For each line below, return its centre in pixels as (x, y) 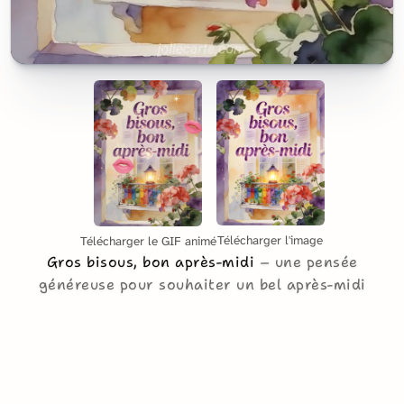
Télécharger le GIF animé (148, 241)
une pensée (316, 262)
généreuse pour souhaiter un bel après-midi (202, 284)
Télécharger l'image (270, 240)
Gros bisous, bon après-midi (153, 262)
